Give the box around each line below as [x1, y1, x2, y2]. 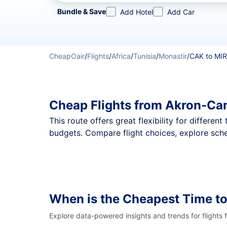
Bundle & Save [57, 7, 106, 16]
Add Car [167, 8, 195, 16]
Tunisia [133, 52, 156, 60]
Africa [111, 52, 131, 60]
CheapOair [49, 52, 85, 60]
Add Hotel [120, 8, 153, 16]
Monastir [159, 52, 187, 60]
